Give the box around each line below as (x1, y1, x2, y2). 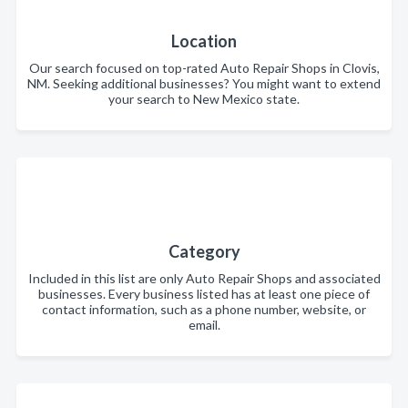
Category (168, 240, 240, 261)
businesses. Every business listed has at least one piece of (38, 285, 370, 301)
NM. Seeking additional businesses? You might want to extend (27, 75, 381, 91)
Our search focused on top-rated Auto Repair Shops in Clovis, (28, 59, 380, 76)
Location (171, 30, 237, 51)
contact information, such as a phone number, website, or (42, 301, 366, 317)
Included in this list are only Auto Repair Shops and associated (27, 270, 381, 286)
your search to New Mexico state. (108, 90, 300, 107)
